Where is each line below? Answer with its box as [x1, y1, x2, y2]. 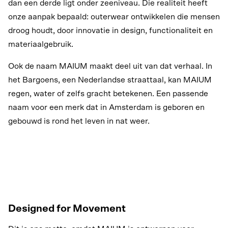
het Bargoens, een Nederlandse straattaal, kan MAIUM [8, 75, 212, 84]
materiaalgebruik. [8, 40, 73, 48]
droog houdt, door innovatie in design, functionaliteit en [8, 26, 213, 35]
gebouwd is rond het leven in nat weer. [8, 117, 150, 125]
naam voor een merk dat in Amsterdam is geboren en [8, 103, 205, 111]
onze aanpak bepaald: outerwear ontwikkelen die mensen [8, 12, 220, 21]
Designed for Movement [8, 203, 126, 214]
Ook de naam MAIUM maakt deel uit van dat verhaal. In [8, 62, 212, 70]
